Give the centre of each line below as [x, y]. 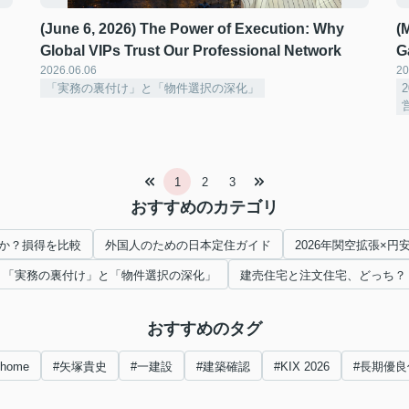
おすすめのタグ [204, 329]
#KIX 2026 [301, 367]
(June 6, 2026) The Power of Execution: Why [192, 29]
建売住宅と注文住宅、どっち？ [323, 275]
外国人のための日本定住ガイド [188, 245]
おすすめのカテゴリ [204, 207]
